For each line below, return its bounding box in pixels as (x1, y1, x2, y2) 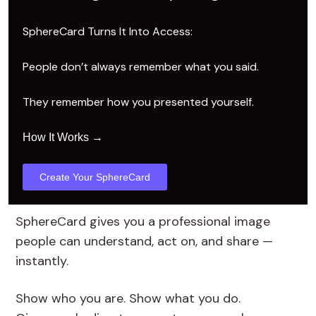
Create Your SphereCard (39, 171, 150, 183)
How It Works (23, 130, 89, 143)
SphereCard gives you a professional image (16, 212, 270, 230)
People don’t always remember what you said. (23, 59, 259, 74)
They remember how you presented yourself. (23, 94, 257, 109)
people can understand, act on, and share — (16, 232, 273, 250)
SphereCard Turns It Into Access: (23, 23, 193, 39)
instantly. (16, 252, 68, 269)
